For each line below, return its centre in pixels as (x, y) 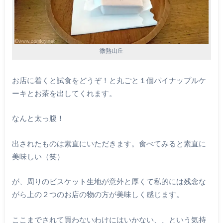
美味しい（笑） (38, 156)
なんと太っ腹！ (38, 118)
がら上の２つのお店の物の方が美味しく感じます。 (98, 194)
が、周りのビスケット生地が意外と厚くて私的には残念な (109, 181)
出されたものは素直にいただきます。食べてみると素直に (109, 143)
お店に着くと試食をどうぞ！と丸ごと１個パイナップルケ (109, 80)
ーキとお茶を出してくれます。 (64, 93)
